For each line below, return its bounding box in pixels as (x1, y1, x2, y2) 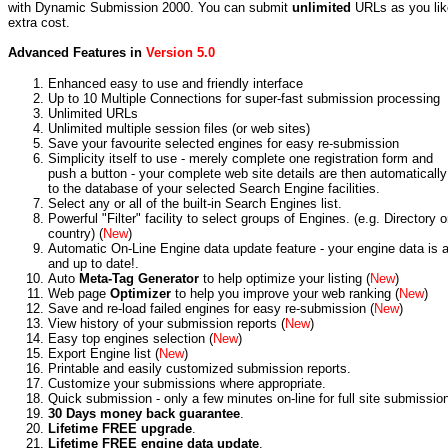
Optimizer (110, 286, 171, 301)
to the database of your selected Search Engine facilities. (48, 181, 380, 196)
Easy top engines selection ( (48, 331, 213, 346)
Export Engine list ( (48, 346, 159, 361)
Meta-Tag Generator (79, 271, 199, 286)
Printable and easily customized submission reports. (48, 361, 351, 376)
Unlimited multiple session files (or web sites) (48, 121, 310, 136)
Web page (48, 286, 110, 301)
